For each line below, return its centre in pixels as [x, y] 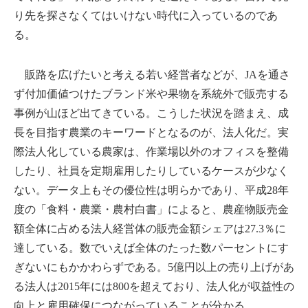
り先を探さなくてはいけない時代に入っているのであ [146, 15]
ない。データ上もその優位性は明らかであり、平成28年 [151, 190]
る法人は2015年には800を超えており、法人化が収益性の [154, 286]
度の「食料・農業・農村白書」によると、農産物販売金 [151, 209]
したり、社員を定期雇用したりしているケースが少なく [151, 170]
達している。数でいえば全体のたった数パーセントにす [151, 247]
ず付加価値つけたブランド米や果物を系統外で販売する [151, 93]
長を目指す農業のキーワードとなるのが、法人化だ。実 [151, 132]
